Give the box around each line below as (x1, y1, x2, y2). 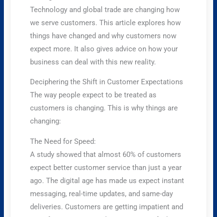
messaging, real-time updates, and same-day (30, 189, 173, 198)
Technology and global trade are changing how (30, 5, 180, 14)
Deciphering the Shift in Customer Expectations (30, 77, 184, 87)
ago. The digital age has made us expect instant (30, 176, 185, 185)
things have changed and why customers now (30, 31, 177, 40)
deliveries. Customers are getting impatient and (30, 202, 184, 211)
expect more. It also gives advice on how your (30, 44, 178, 53)
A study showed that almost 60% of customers (30, 150, 182, 159)
